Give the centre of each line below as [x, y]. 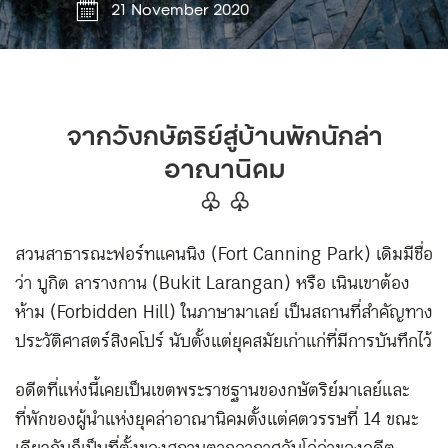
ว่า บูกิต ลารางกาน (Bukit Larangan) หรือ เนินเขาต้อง [212, 284]
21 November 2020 [180, 11]
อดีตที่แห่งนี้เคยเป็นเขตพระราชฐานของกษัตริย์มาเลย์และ [212, 391]
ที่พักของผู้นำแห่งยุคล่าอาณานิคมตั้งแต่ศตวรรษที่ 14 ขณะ [216, 420]
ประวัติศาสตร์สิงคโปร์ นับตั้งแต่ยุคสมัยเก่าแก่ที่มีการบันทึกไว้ [223, 342]
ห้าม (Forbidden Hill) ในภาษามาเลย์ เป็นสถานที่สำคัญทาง [224, 313]
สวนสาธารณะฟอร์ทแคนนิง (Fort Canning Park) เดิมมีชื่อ [224, 255]
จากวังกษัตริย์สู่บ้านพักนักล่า [224, 138]
